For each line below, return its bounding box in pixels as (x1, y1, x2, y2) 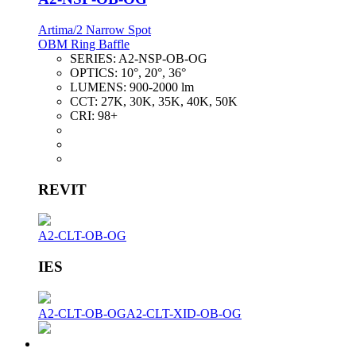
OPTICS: (70, 65, 121, 79)
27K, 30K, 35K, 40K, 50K (101, 94, 238, 108)
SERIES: (70, 51, 118, 65)
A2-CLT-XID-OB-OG (126, 306, 242, 320)
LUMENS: (70, 79, 130, 94)
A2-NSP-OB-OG (118, 51, 207, 65)
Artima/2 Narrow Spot (38, 22, 151, 37)
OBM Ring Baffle (38, 37, 130, 51)
